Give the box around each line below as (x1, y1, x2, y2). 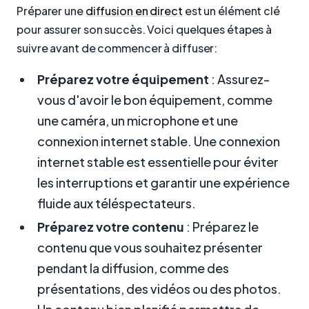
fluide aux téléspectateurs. (37, 195, 196, 212)
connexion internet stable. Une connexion (37, 133, 280, 150)
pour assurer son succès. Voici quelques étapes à (17, 21, 272, 37)
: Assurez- (209, 71, 270, 88)
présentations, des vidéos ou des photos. (37, 281, 281, 297)
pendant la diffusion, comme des (37, 260, 229, 277)
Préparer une (17, 3, 86, 18)
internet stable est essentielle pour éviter (37, 154, 279, 170)
